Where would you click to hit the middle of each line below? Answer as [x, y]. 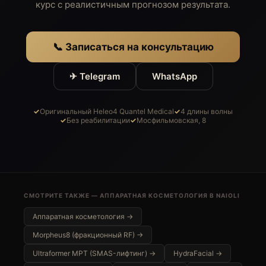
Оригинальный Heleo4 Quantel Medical [107, 111]
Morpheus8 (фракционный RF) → [88, 235]
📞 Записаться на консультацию [133, 47]
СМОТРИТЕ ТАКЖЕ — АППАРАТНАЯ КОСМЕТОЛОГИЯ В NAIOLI [132, 195]
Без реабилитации [98, 120]
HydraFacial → [198, 253]
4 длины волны [207, 111]
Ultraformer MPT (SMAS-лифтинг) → [94, 253]
